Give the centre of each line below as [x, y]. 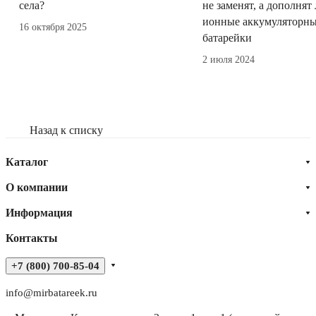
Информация [39, 212]
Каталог [27, 162]
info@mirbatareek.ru [51, 292]
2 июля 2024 [229, 59]
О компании [37, 187]
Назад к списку [66, 130]
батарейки [227, 37]
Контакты [32, 238]
